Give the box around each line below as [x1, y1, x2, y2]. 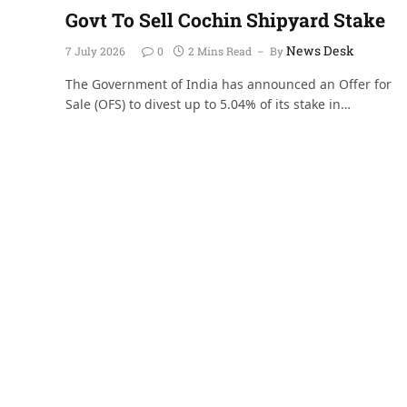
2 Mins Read [188, 43, 252, 58]
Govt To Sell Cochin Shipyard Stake [65, 6, 385, 33]
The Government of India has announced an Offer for [65, 74, 392, 93]
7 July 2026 [65, 43, 125, 58]
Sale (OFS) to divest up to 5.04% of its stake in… [65, 94, 351, 113]
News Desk [286, 41, 354, 59]
